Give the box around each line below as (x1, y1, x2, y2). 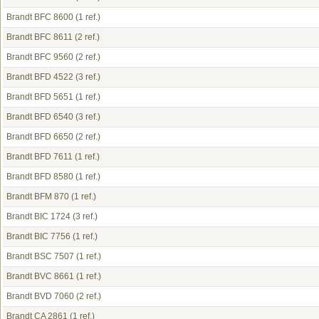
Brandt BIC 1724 (6, 211, 70, 221)
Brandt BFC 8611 (6, 32, 73, 42)
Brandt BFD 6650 (6, 132, 73, 142)
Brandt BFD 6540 (6, 112, 73, 122)
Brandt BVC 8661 (6, 271, 74, 281)
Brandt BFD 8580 (6, 172, 73, 182)
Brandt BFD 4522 (6, 72, 73, 82)
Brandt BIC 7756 (6, 231, 70, 241)
